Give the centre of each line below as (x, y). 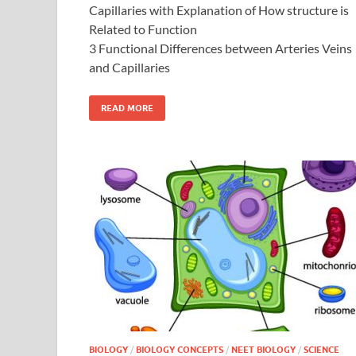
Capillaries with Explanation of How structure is (219, 10)
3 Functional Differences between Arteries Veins (221, 48)
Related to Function (143, 29)
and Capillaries (130, 67)
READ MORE (127, 108)
